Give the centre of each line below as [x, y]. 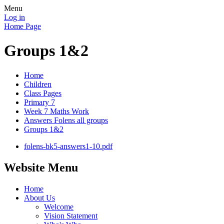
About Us [39, 197]
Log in [14, 17]
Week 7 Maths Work [56, 111]
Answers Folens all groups [66, 120]
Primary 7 [39, 102]
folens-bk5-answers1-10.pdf [68, 146]
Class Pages [43, 93]
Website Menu [41, 167]
